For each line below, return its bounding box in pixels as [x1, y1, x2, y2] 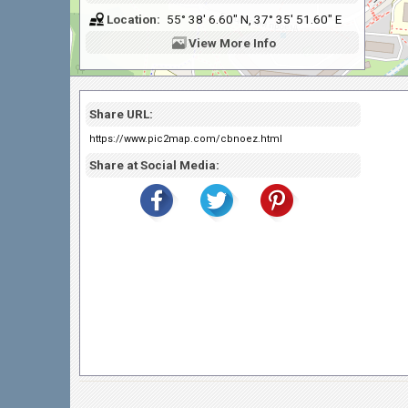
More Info [219, 36, 276, 50]
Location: [107, 12, 160, 26]
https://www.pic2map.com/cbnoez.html [89, 133, 282, 145]
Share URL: [89, 107, 153, 121]
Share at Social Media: [89, 158, 219, 172]
